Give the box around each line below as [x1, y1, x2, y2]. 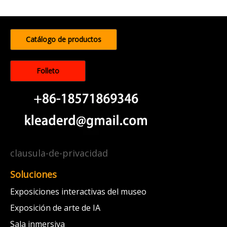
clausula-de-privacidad [10, 147, 108, 160]
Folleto [36, 66, 59, 76]
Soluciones [10, 168, 57, 181]
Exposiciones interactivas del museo [10, 186, 146, 198]
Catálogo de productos [26, 34, 101, 45]
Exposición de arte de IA [10, 202, 100, 214]
